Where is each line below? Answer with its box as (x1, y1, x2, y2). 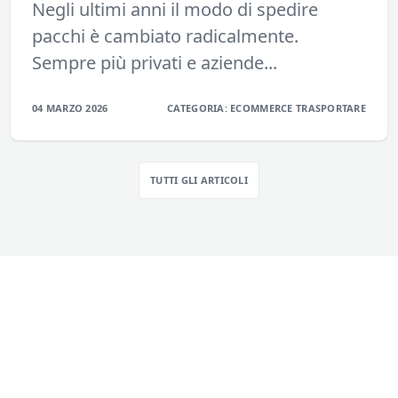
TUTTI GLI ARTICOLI (150, 172, 248, 187)
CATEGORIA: (167, 100, 231, 115)
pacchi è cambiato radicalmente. (32, 23, 298, 48)
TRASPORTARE (295, 100, 366, 115)
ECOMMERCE (230, 100, 296, 115)
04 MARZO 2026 (32, 100, 108, 115)
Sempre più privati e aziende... (32, 50, 277, 75)
